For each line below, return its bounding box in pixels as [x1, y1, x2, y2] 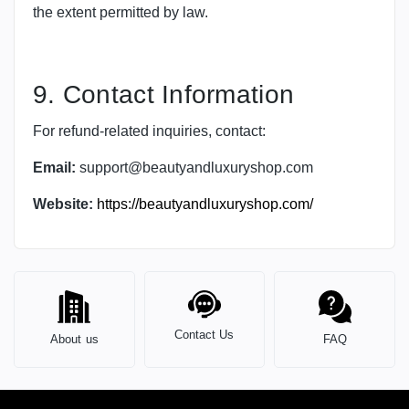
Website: [33, 196, 93, 213]
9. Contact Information [33, 80, 295, 110]
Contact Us [174, 328, 235, 342]
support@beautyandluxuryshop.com [79, 160, 313, 176]
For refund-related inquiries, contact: [33, 123, 266, 140]
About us [49, 332, 99, 347]
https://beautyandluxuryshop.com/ [97, 196, 313, 213]
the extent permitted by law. [33, 5, 208, 21]
